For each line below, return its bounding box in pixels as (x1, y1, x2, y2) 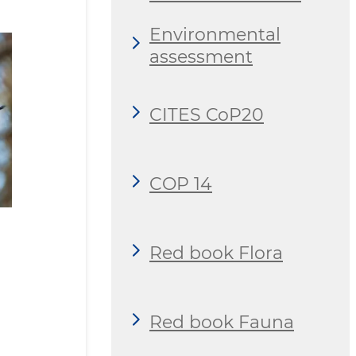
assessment (149, 45, 253, 68)
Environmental (149, 23, 281, 45)
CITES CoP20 (149, 103, 264, 126)
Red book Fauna (149, 311, 294, 333)
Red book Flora (149, 242, 283, 264)
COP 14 (149, 172, 212, 195)
